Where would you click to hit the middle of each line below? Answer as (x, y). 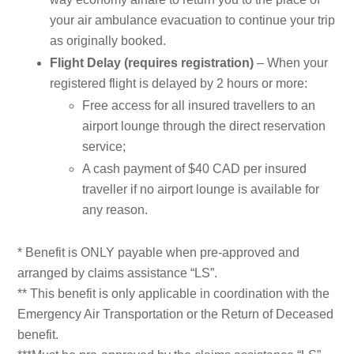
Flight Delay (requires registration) (152, 63)
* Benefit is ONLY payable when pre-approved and (159, 253)
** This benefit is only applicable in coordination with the (174, 294)
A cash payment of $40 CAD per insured (194, 169)
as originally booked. (108, 41)
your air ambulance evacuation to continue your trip (192, 21)
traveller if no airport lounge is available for (200, 190)
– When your (291, 63)
